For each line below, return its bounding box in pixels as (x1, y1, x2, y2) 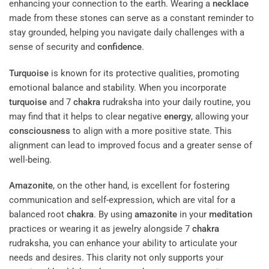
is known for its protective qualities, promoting (49, 67, 239, 79)
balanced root (9, 209, 67, 220)
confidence (97, 41, 142, 53)
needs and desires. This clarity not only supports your (9, 252, 223, 264)
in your (177, 209, 209, 220)
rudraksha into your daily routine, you (100, 96, 250, 107)
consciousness (9, 125, 70, 136)
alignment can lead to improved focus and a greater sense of (9, 139, 252, 151)
